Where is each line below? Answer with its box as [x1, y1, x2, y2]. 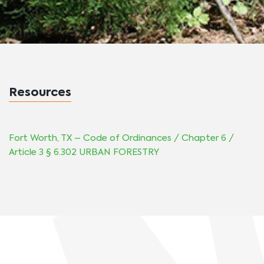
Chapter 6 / [181, 134, 234, 143]
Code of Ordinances [83, 134, 171, 143]
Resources [9, 87, 71, 100]
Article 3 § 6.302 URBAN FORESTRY [9, 148, 159, 157]
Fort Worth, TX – [9, 134, 83, 143]
